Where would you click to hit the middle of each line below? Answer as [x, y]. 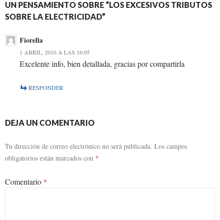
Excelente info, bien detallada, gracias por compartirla [102, 63]
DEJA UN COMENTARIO [50, 122]
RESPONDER [46, 87]
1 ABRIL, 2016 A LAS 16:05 [55, 52]
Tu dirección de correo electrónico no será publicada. [79, 146]
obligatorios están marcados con [50, 158]
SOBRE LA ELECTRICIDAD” [55, 16]
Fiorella [31, 40]
